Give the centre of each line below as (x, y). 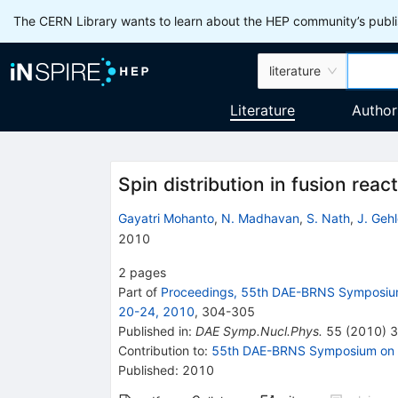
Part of (139, 291)
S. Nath (328, 218)
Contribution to (161, 350)
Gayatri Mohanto (166, 218)
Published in (153, 330)
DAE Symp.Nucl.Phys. (259, 330)
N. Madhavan (260, 218)
